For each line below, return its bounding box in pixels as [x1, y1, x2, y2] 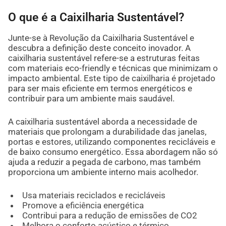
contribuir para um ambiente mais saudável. [8, 93, 175, 103]
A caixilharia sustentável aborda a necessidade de [8, 116, 197, 127]
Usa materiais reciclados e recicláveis [22, 190, 165, 200]
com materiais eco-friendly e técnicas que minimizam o [8, 63, 218, 73]
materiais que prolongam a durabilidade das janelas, [8, 126, 206, 137]
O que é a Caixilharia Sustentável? [8, 10, 184, 24]
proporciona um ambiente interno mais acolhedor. [8, 166, 198, 177]
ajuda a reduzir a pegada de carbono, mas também [8, 156, 201, 167]
